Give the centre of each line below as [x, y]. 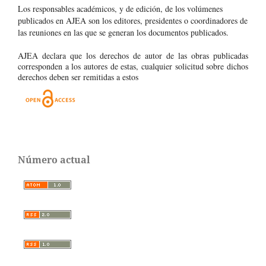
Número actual [54, 160]
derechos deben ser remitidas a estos [78, 77]
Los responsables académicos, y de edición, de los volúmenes [120, 9]
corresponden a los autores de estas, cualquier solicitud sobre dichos [133, 66]
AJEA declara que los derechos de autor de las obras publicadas [133, 56]
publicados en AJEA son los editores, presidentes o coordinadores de [133, 21]
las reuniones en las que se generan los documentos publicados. [123, 33]
